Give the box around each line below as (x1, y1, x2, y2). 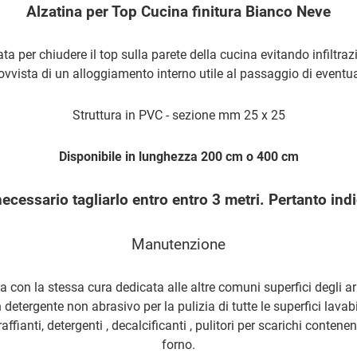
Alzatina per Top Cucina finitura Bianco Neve (26, 2, 331, 21)
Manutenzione (131, 235, 226, 253)
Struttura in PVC (72, 107, 163, 123)
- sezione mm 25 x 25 (162, 107, 285, 123)
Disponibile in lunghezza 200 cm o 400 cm (58, 148, 299, 164)
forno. (162, 336, 195, 352)
